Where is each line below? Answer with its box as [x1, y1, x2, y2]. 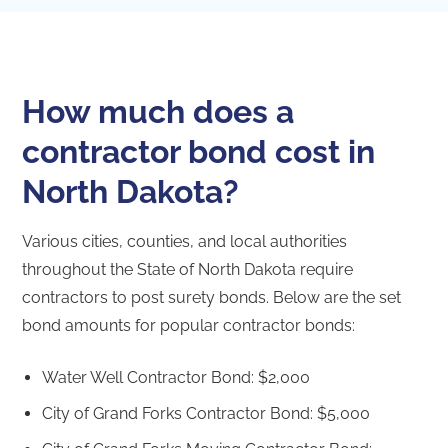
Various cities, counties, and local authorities [22, 231, 348, 251]
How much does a [22, 92, 295, 130]
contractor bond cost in [22, 132, 376, 170]
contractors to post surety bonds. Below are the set [22, 287, 402, 307]
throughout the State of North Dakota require [22, 259, 354, 279]
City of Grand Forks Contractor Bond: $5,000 [42, 403, 371, 423]
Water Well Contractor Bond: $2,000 [42, 367, 311, 387]
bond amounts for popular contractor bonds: [22, 315, 356, 335]
